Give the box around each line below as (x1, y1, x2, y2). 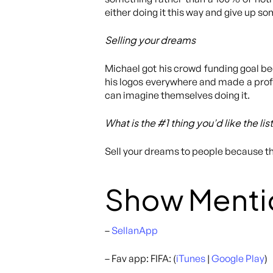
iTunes (176, 252, 205, 264)
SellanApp (112, 224, 158, 236)
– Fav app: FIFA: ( (105, 252, 176, 264)
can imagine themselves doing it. (105, 89, 250, 101)
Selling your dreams (105, 34, 196, 46)
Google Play (211, 252, 264, 264)
